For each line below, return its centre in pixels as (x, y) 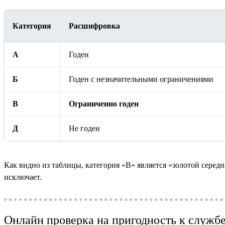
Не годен (84, 129)
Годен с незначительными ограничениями (141, 79)
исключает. (23, 177)
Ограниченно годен (104, 104)
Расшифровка (94, 26)
